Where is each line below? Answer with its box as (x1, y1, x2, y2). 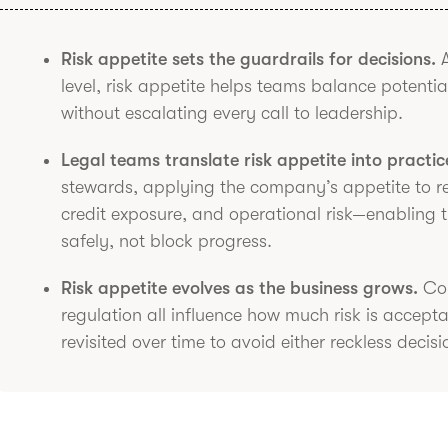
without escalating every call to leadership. (61, 103, 404, 123)
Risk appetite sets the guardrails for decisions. (61, 49, 437, 69)
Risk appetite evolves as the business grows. (61, 278, 419, 298)
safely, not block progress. (61, 231, 273, 251)
